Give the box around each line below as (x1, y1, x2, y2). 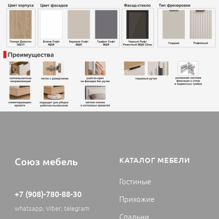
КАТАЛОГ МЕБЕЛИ (119, 155, 190, 165)
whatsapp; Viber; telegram (15, 203, 89, 213)
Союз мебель (15, 155, 78, 168)
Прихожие (119, 194, 154, 204)
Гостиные (119, 176, 151, 187)
